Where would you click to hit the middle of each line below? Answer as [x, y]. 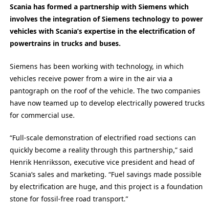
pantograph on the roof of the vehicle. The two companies [105, 90]
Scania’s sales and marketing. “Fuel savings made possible [106, 175]
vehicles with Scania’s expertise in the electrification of [102, 31]
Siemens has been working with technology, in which [97, 66]
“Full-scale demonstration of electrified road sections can [103, 138]
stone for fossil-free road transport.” [69, 199]
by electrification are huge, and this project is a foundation [106, 187]
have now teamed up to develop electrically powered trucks [107, 103]
